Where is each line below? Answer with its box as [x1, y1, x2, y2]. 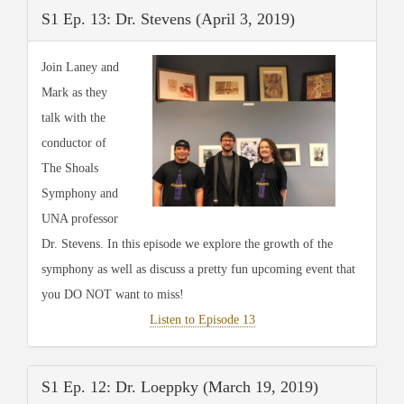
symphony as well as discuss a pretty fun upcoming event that [41, 262, 355, 276]
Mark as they [41, 85, 107, 99]
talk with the [41, 110, 106, 124]
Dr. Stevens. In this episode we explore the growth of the [41, 236, 333, 251]
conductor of [41, 135, 106, 150]
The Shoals [41, 161, 98, 175]
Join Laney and [41, 60, 119, 74]
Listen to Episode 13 [149, 312, 255, 326]
